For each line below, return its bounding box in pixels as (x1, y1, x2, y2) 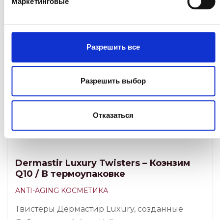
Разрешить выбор (81, 77, 146, 85)
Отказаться (93, 110, 134, 119)
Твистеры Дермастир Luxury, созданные (15, 204, 183, 214)
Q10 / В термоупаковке (15, 168, 125, 180)
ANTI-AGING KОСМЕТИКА (15, 186, 108, 195)
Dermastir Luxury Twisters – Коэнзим (15, 158, 190, 169)
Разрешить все (86, 42, 140, 51)
